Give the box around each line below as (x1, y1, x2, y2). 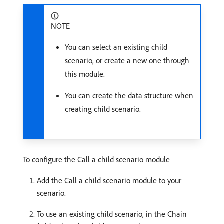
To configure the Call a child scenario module (23, 154, 170, 164)
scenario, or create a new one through (65, 55, 189, 65)
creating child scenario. (65, 104, 141, 114)
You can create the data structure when (65, 90, 193, 100)
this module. (65, 69, 105, 79)
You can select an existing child (65, 42, 167, 52)
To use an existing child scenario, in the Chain (37, 209, 187, 219)
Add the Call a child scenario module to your (37, 175, 181, 185)
